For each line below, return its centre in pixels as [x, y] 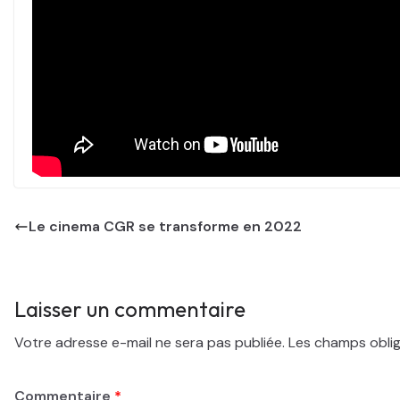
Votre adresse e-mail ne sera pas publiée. [150, 342]
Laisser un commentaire [130, 308]
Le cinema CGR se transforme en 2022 [165, 226]
